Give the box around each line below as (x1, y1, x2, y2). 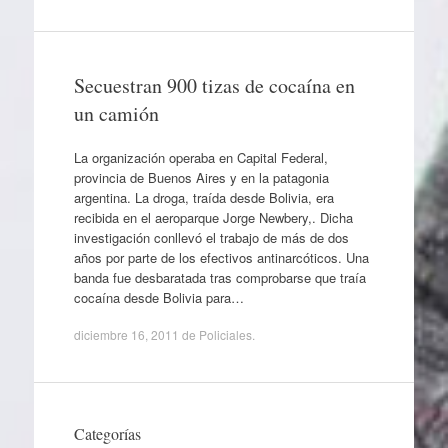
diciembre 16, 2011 (73, 326, 179, 344)
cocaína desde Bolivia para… (73, 287, 244, 307)
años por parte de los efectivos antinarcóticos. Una (73, 247, 369, 267)
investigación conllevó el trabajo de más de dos (73, 227, 349, 247)
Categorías (73, 423, 141, 445)
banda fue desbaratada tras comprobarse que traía (73, 267, 366, 287)
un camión (73, 100, 159, 128)
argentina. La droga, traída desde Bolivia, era (73, 187, 334, 207)
